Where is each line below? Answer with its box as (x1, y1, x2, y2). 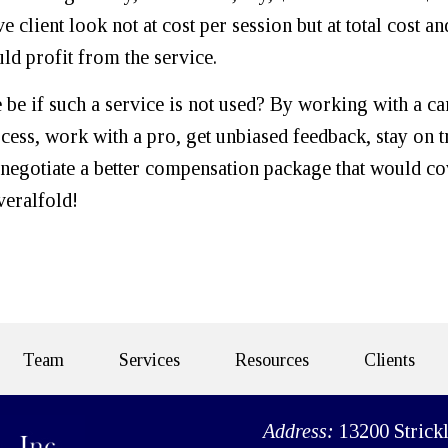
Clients (363, 350, 415, 370)
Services (118, 350, 180, 370)
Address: (262, 420, 339, 442)
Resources (234, 350, 309, 370)
